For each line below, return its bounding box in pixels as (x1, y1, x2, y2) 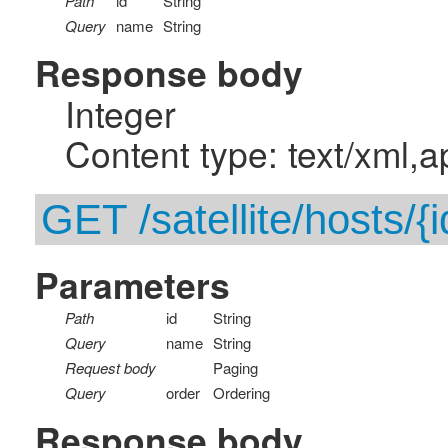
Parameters (35, 259, 230, 311)
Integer (65, 86, 176, 138)
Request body (65, 357, 156, 379)
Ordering (213, 382, 270, 404)
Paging (213, 357, 258, 379)
